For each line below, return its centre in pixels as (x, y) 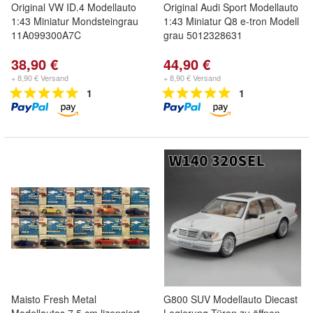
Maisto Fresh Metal (54, 299)
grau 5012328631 (203, 35)
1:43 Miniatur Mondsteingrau (75, 21)
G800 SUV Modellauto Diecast (231, 299)
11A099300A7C (46, 35)
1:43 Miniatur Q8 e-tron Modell (231, 21)
